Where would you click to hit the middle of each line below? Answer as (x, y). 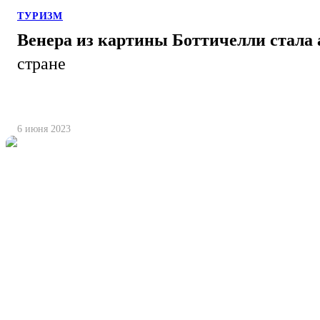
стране (41, 64)
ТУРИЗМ (40, 16)
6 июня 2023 (44, 129)
